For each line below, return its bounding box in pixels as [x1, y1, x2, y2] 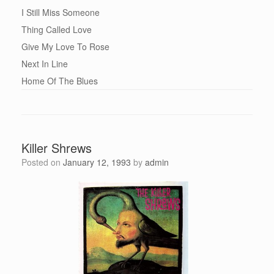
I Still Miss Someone [21, 6, 100, 19]
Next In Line [21, 57, 68, 70]
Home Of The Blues [21, 75, 98, 87]
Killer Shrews [21, 139, 92, 157]
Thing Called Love [21, 23, 92, 36]
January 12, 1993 [63, 156, 131, 169]
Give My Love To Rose [21, 40, 109, 53]
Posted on [27, 156, 63, 169]
